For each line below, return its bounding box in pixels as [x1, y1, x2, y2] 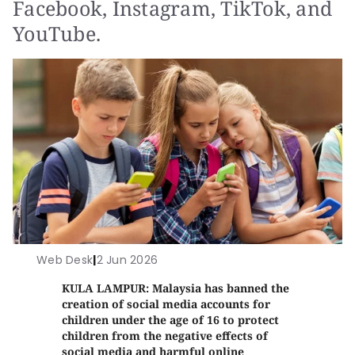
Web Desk [36, 252, 94, 268]
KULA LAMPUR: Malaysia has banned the [62, 281, 290, 296]
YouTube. [13, 20, 101, 47]
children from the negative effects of [62, 328, 269, 343]
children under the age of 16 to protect [62, 312, 280, 327]
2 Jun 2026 [96, 252, 158, 268]
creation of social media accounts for [62, 296, 271, 311]
